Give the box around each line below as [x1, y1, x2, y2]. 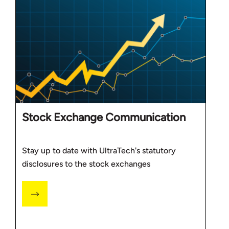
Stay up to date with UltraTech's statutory [22, 145, 176, 155]
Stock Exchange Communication [22, 110, 186, 124]
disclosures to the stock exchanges [22, 158, 150, 169]
